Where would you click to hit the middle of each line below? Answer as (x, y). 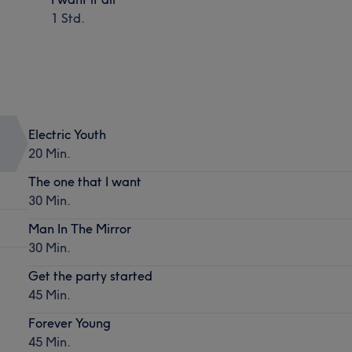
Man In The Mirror (79, 228)
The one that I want (84, 181)
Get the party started (90, 275)
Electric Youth (67, 134)
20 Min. (49, 153)
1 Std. (68, 18)
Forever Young (69, 323)
